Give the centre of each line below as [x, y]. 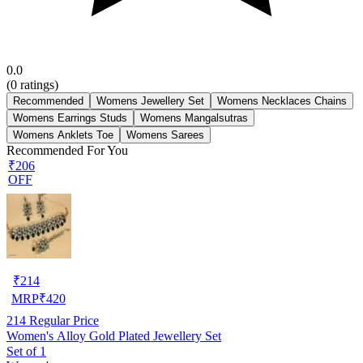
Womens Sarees [165, 135]
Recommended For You [67, 150]
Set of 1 [26, 351]
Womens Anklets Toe [63, 135]
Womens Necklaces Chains [282, 100]
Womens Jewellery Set [150, 100]
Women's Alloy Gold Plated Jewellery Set [114, 335]
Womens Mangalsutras [194, 117]
